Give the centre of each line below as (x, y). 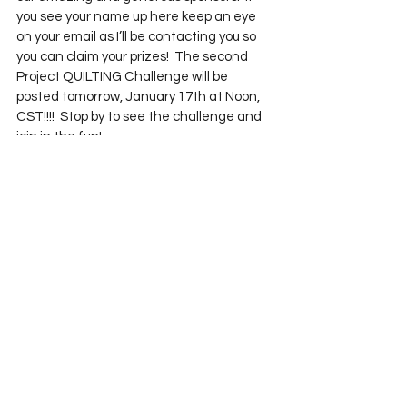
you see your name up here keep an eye (138, 17)
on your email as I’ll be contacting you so (138, 37)
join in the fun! (59, 137)
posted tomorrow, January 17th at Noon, (139, 97)
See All (271, 281)
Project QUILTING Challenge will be (124, 77)
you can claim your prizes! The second (134, 57)
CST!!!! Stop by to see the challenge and (140, 117)
